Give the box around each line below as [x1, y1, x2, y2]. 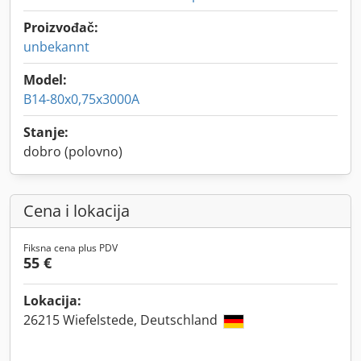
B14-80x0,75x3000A [23, 90, 139, 108]
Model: [23, 71, 67, 89]
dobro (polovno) [23, 143, 122, 160]
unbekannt [23, 38, 89, 56]
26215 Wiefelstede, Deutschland [23, 311, 221, 329]
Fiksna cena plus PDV [23, 241, 118, 255]
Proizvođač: [23, 19, 98, 36]
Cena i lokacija [23, 200, 130, 222]
